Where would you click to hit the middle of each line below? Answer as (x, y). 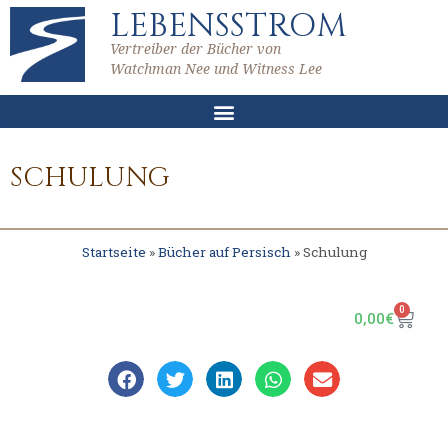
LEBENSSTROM (228, 26)
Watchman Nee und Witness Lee (216, 68)
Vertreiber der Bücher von (195, 48)
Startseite (113, 252)
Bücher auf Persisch (224, 252)
